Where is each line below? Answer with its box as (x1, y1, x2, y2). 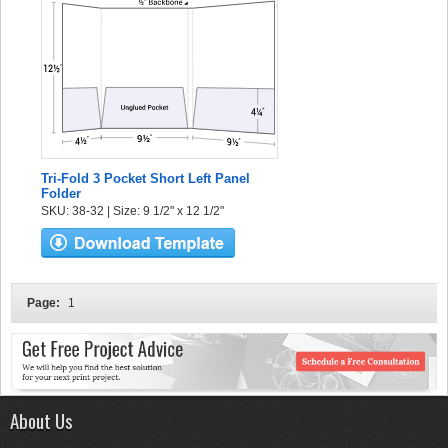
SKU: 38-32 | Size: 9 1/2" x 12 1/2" (41, 204, 224, 218)
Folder (41, 186, 81, 201)
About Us (10, 405, 73, 434)
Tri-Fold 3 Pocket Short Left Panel (41, 171, 250, 186)
